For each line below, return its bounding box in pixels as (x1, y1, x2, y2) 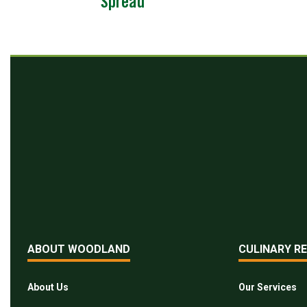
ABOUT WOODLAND (27, 242, 130, 256)
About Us (27, 282, 69, 293)
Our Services (238, 282, 297, 293)
